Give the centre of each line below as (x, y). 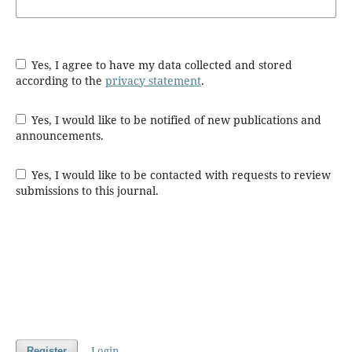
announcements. (59, 136)
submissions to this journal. (87, 191)
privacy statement (153, 81)
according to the (60, 81)
